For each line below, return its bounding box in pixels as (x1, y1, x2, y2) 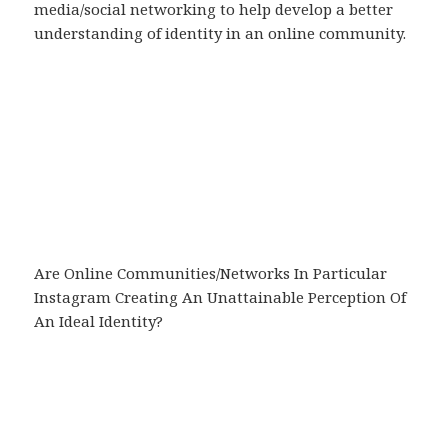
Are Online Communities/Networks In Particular (34, 263, 388, 284)
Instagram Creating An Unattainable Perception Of (34, 287, 407, 308)
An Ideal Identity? (34, 311, 164, 332)
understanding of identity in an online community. (34, 23, 407, 44)
